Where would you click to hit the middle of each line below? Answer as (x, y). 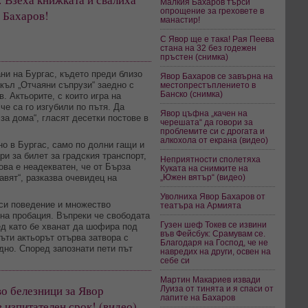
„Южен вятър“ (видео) (203, 177)
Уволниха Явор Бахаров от (213, 196)
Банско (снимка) (192, 94)
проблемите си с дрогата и (213, 131)
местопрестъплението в (208, 85)
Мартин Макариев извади (211, 279)
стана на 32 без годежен (209, 48)
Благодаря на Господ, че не (214, 242)
